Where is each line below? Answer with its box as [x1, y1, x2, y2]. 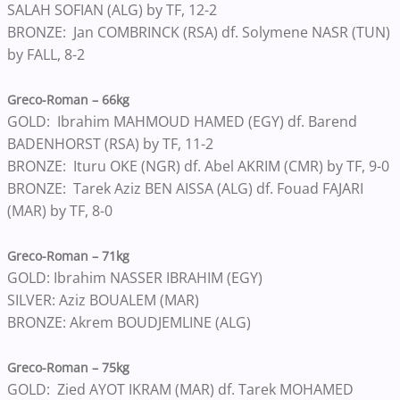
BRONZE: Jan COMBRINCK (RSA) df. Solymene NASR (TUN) [7, 22, 390, 42]
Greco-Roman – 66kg [7, 91, 129, 108]
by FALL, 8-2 [7, 45, 88, 64]
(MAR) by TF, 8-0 [7, 201, 116, 221]
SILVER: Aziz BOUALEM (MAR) [7, 290, 199, 310]
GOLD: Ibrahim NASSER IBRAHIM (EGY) [7, 268, 262, 287]
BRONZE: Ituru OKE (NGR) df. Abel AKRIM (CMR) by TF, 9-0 [7, 156, 393, 176]
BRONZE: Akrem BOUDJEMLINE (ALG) [7, 312, 251, 332]
